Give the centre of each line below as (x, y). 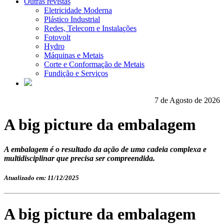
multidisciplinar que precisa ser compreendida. (79, 158)
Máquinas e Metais (74, 55)
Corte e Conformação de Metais (94, 64)
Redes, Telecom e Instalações (90, 28)
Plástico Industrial (72, 19)
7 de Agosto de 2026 (187, 100)
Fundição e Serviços (76, 73)
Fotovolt (57, 37)
